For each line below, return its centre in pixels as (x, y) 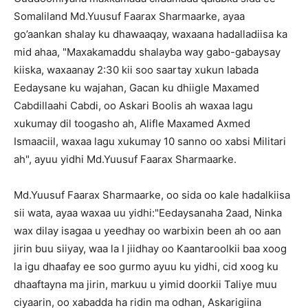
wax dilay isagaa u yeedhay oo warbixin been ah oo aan (147, 231)
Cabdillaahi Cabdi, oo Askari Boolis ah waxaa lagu (133, 106)
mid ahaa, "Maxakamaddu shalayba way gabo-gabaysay (147, 52)
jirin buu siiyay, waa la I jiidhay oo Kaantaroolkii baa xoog (150, 249)
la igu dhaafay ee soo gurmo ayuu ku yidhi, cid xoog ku (146, 266)
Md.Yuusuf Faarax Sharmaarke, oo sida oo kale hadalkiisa (152, 195)
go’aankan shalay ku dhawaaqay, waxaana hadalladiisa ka (151, 34)
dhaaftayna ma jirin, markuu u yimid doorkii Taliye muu (145, 284)
